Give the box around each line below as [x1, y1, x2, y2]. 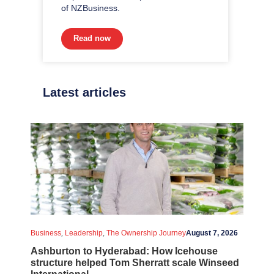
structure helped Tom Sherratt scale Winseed [31, 257, 239, 268]
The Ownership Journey [106, 228, 186, 237]
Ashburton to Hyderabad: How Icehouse [31, 245, 218, 256]
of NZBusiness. [61, 2, 120, 13]
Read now [73, 33, 111, 43]
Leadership [65, 228, 103, 237]
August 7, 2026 [186, 228, 238, 237]
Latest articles [43, 85, 126, 99]
